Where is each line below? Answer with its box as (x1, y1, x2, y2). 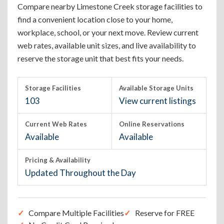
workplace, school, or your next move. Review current (17, 27, 198, 37)
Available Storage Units (119, 84, 193, 92)
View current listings (119, 95, 196, 106)
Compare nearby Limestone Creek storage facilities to (17, 1, 202, 11)
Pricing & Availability (25, 156, 90, 164)
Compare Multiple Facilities (28, 208, 124, 217)
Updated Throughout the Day (25, 167, 136, 178)
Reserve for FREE (135, 208, 194, 217)
